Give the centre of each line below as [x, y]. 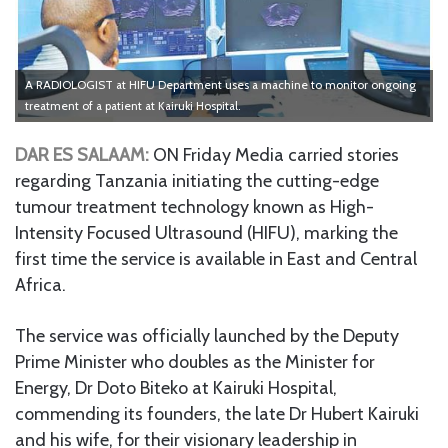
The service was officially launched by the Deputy [207, 335]
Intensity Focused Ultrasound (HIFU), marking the [206, 232]
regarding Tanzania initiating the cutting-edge [197, 180]
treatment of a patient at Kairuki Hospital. [133, 105]
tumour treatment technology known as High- [194, 206]
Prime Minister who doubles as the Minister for [195, 361]
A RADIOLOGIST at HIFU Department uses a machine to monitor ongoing [220, 84]
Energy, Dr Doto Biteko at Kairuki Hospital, [176, 387]
